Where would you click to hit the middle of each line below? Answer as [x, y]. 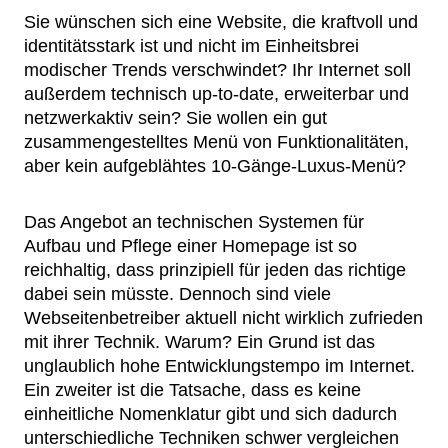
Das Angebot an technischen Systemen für [194, 222]
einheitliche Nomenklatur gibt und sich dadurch [210, 414]
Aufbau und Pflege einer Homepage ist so [190, 246]
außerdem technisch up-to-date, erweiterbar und [216, 94]
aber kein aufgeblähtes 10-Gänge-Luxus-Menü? [215, 166]
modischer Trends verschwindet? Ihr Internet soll [217, 70]
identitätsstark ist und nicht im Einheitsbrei [191, 46]
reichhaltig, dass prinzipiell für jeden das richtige [215, 270]
